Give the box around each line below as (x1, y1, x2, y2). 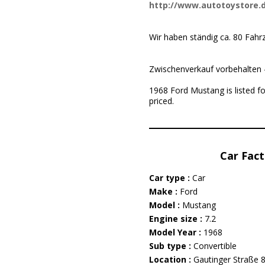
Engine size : (148, 213, 205, 224)
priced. (148, 95, 174, 106)
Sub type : (148, 240, 193, 251)
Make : (148, 186, 180, 197)
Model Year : (148, 227, 203, 238)
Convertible (193, 240, 237, 251)
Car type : (148, 172, 192, 183)
